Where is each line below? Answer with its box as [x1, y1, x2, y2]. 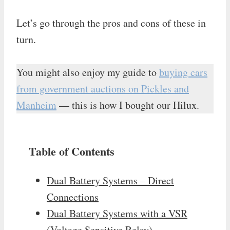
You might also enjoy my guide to [16, 65, 159, 79]
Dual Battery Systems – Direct [47, 173, 174, 187]
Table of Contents [29, 142, 114, 160]
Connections [47, 189, 99, 204]
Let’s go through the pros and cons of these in [16, 15, 206, 30]
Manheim [16, 98, 56, 112]
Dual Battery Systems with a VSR [47, 206, 187, 220]
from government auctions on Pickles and [16, 81, 189, 95]
